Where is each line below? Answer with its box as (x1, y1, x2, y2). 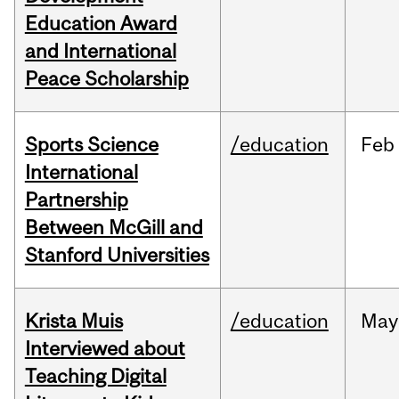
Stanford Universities (24, 243, 209, 267)
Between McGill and (24, 216, 203, 240)
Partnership (24, 188, 128, 212)
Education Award (24, 12, 177, 36)
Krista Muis (24, 309, 123, 333)
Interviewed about (24, 337, 185, 361)
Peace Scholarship (24, 67, 189, 91)
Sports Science (24, 133, 159, 157)
